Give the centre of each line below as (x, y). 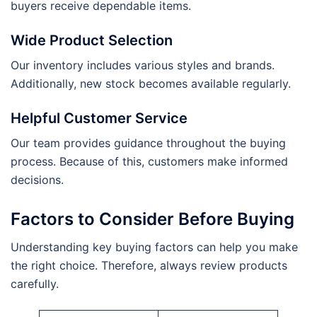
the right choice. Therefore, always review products (149, 266)
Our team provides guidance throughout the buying (148, 143)
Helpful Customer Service (99, 119)
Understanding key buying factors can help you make (154, 247)
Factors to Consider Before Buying (152, 219)
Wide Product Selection (92, 41)
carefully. (35, 284)
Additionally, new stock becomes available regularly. (151, 84)
